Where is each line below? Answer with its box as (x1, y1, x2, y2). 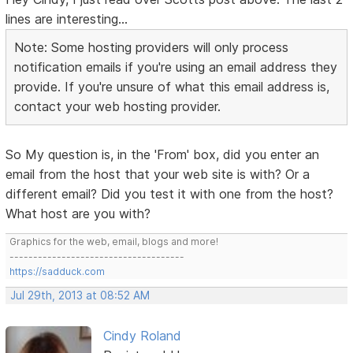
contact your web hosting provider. (14, 98, 221, 114)
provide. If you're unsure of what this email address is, (14, 78, 330, 95)
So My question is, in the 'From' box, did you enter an (6, 146, 320, 162)
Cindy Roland (102, 327, 181, 344)
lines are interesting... (6, 10, 128, 27)
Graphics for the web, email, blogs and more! (9, 235, 219, 247)
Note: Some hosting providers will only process (14, 39, 289, 55)
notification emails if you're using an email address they (14, 58, 338, 75)
